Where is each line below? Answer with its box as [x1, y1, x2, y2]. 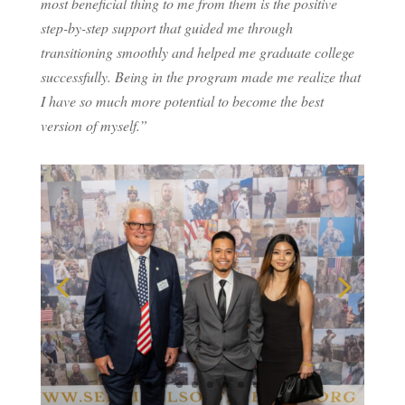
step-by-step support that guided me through [40, 17, 293, 37]
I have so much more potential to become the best [40, 90, 324, 110]
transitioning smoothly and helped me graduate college [40, 42, 354, 61]
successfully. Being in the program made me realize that [40, 66, 361, 86]
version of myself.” [40, 115, 147, 135]
